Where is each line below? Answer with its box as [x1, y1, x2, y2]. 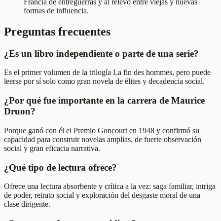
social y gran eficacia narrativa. [4, 144, 100, 152]
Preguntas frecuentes [4, 25, 110, 38]
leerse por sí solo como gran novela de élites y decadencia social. [4, 77, 205, 86]
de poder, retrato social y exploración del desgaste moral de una [4, 191, 200, 200]
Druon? [4, 106, 36, 117]
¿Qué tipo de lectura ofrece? [4, 162, 117, 173]
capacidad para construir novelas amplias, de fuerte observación [4, 135, 201, 144]
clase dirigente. [4, 200, 50, 209]
